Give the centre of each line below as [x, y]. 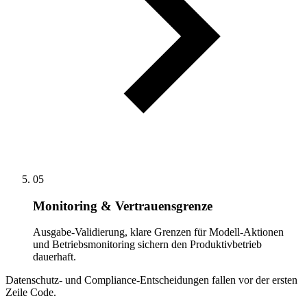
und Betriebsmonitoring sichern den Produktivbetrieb [147, 245]
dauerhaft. [54, 257]
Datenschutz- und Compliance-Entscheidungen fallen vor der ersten [151, 280]
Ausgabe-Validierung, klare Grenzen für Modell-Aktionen [158, 232]
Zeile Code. [31, 293]
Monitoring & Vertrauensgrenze [123, 206]
